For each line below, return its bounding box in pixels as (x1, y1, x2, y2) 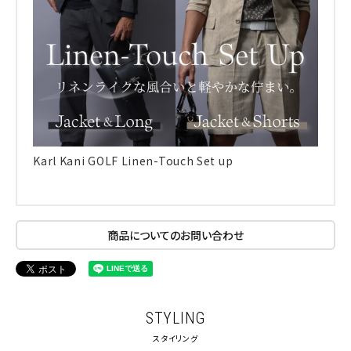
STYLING (146, 308, 205, 327)
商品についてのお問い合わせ (107, 226, 244, 243)
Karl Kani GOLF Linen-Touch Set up (33, 152, 233, 168)
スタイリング (153, 331, 198, 344)
